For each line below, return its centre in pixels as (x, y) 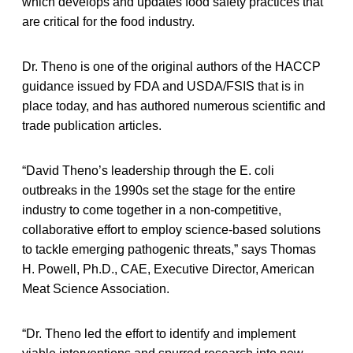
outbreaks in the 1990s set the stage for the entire (159, 190)
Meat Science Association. (96, 288)
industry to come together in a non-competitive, (152, 210)
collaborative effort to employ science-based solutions (171, 229)
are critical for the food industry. (108, 21)
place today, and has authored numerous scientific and (174, 106)
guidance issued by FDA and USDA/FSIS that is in (163, 86)
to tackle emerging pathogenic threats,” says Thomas (169, 249)
